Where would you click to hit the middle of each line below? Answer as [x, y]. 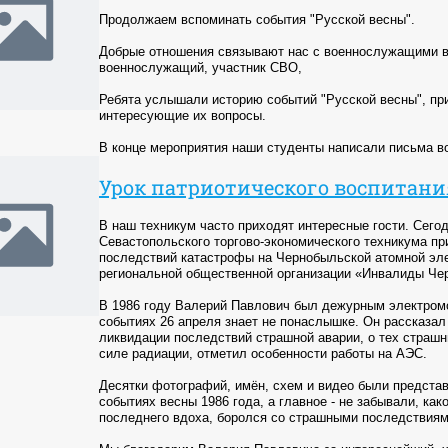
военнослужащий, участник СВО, [200, 67]
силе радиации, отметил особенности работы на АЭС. [263, 353]
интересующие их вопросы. [182, 115]
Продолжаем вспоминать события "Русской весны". [257, 19]
